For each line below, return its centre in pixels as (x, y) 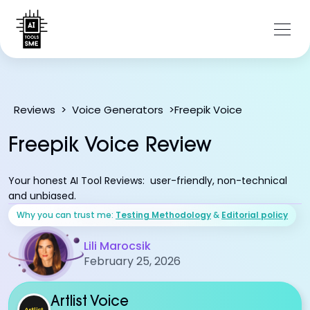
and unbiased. (42, 196)
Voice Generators (118, 110)
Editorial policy (255, 215)
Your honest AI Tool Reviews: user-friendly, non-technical (148, 181)
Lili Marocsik (117, 246)
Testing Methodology (163, 215)
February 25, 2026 (132, 261)
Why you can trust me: (66, 215)
